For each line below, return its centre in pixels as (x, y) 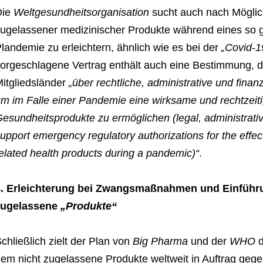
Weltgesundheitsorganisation (81, 13)
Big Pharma (160, 242)
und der (208, 242)
